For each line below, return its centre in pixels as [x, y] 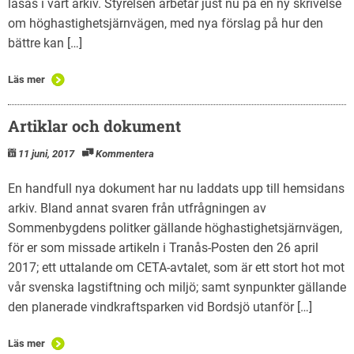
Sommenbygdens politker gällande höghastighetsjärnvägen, [175, 228]
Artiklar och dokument [94, 125]
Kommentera [125, 153]
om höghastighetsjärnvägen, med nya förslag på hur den [166, 23]
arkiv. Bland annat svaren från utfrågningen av [137, 208]
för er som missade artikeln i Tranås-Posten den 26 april [163, 247]
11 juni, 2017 [46, 153]
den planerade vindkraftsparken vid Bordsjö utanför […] [160, 307]
